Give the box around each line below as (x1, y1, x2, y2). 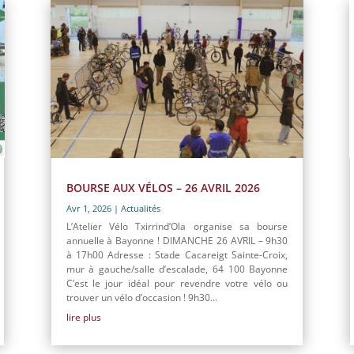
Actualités (120, 201, 160, 214)
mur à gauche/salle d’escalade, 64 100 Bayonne (66, 262, 288, 276)
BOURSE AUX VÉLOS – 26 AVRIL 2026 (66, 179, 260, 195)
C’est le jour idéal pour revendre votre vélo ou (66, 276, 288, 290)
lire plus (66, 310, 101, 324)
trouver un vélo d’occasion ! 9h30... (66, 290, 217, 304)
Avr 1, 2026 (66, 201, 111, 214)
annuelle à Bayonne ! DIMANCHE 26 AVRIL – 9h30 (66, 233, 288, 247)
